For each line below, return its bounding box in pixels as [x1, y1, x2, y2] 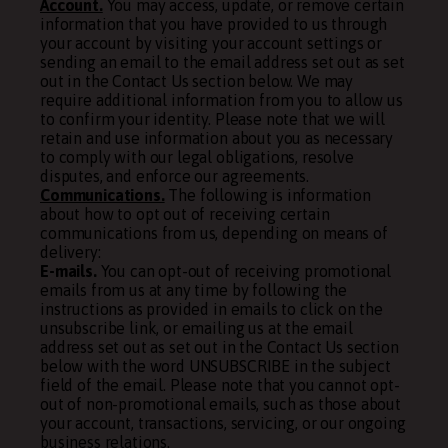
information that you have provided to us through [40, 15, 388, 33]
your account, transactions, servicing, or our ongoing [40, 414, 406, 432]
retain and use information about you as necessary [40, 129, 394, 147]
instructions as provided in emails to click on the [40, 300, 383, 318]
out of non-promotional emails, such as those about [40, 395, 401, 413]
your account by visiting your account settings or [40, 34, 383, 52]
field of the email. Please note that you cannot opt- [40, 376, 400, 394]
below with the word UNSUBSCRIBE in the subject [40, 357, 391, 375]
